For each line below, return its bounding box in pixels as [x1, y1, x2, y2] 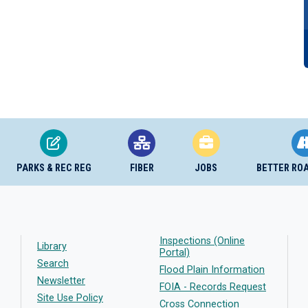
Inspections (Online [159, 235, 245, 247]
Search [37, 258, 69, 269]
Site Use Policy [37, 292, 103, 304]
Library [37, 241, 67, 252]
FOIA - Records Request [159, 281, 266, 293]
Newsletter [37, 275, 85, 287]
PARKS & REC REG [16, 162, 91, 174]
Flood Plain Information [159, 264, 265, 276]
